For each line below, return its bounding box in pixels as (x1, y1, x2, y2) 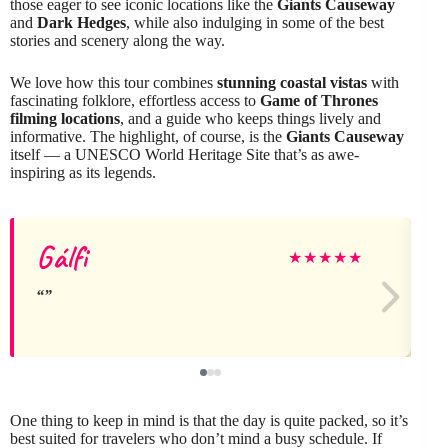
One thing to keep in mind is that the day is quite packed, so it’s (10, 412, 408, 429)
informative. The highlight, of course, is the (10, 128, 286, 145)
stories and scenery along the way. (10, 32, 225, 49)
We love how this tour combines (10, 74, 217, 91)
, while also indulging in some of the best (126, 14, 384, 31)
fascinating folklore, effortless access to (10, 92, 260, 109)
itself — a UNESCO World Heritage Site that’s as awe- (10, 146, 359, 163)
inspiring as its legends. (10, 164, 156, 181)
